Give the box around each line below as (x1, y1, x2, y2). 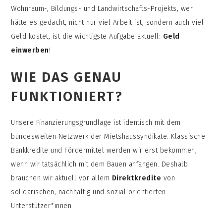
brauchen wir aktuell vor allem (11, 173, 112, 182)
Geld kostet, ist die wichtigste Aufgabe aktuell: (11, 32, 163, 41)
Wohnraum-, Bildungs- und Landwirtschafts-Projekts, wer (11, 4, 193, 13)
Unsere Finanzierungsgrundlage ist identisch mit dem (11, 118, 181, 127)
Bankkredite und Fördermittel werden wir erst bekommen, (11, 146, 197, 155)
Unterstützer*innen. (11, 201, 73, 210)
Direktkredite (111, 173, 162, 182)
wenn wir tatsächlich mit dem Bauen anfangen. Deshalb (11, 160, 188, 168)
